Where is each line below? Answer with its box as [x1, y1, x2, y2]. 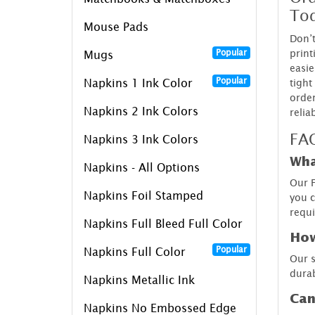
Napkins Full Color [84, 245, 186, 258]
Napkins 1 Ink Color [84, 76, 193, 89]
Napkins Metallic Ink [84, 273, 195, 286]
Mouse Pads [84, 20, 148, 33]
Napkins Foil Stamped [84, 188, 203, 202]
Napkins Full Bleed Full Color [84, 217, 243, 230]
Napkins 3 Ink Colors [84, 132, 198, 146]
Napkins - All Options [84, 160, 200, 174]
